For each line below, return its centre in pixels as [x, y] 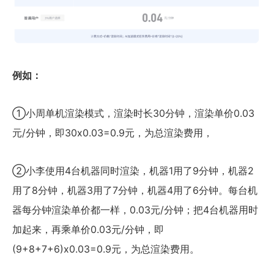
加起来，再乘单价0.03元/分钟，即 [88, 229]
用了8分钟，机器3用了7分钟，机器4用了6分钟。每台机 [135, 190]
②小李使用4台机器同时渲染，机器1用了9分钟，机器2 [133, 170]
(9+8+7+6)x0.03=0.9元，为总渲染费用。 [106, 249]
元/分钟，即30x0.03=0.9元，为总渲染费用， [113, 132]
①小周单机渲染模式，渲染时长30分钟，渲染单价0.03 [133, 113]
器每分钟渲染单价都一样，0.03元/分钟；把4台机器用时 [135, 209]
